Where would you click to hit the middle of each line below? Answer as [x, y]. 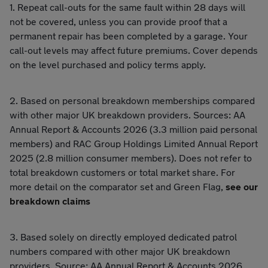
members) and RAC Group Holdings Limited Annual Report [134, 143]
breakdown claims [50, 200]
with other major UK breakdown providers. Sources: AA [127, 114]
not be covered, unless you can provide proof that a [118, 21]
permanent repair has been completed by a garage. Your [129, 35]
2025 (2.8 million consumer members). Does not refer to [131, 157]
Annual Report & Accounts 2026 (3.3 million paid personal [133, 129]
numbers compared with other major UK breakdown [120, 251]
